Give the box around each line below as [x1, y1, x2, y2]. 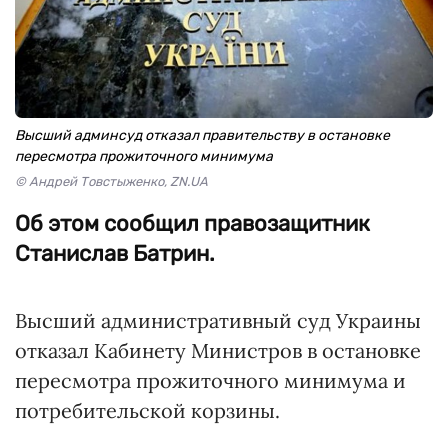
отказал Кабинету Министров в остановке [15, 338, 421, 363]
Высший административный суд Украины [15, 308, 421, 333]
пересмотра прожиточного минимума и [15, 368, 406, 393]
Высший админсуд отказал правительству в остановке [15, 127, 390, 144]
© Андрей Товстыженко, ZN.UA [15, 174, 208, 189]
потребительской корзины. [15, 398, 280, 423]
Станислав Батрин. [15, 240, 215, 267]
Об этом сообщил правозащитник [15, 210, 370, 237]
